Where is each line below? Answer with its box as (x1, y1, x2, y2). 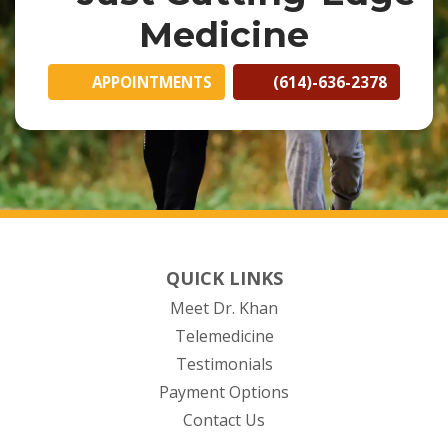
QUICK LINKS (165, 266, 283, 291)
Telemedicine (174, 325, 274, 348)
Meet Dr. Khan (170, 297, 278, 320)
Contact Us (183, 409, 265, 432)
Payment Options (159, 381, 289, 404)
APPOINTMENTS (84, 72, 213, 93)
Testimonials (175, 353, 273, 376)
